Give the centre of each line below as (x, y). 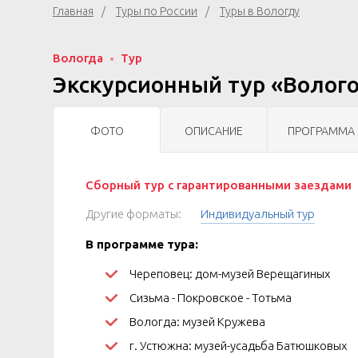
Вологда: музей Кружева (197, 322)
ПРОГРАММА (321, 131)
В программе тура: (142, 244)
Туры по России (157, 11)
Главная (73, 11)
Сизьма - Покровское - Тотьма (211, 298)
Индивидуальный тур (258, 214)
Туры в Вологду (260, 11)
